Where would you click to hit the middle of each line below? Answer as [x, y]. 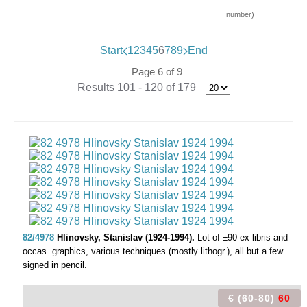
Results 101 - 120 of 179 [136, 87]
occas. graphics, [56, 251]
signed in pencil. [55, 265]
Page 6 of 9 [157, 72]
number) [240, 14]
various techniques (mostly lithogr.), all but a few [187, 251]
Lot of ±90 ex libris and [243, 237]
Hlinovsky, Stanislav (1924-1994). [127, 237]
